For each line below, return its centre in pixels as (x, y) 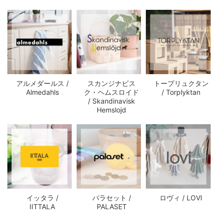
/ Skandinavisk (112, 101)
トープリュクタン (181, 83)
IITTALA (42, 207)
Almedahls (42, 92)
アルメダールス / (42, 83)
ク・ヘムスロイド (112, 92)
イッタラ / (42, 198)
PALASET (111, 207)
